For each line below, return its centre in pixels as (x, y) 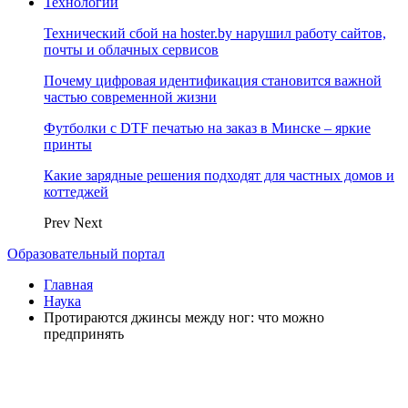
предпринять (84, 334)
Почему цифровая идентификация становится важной (213, 81)
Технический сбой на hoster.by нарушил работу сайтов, (215, 33)
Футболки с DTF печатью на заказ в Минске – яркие (207, 128)
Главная (68, 285)
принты (68, 144)
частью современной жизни (130, 97)
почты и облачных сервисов (131, 50)
